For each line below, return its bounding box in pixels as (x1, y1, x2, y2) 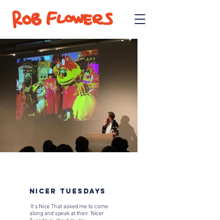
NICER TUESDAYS (29, 186, 106, 195)
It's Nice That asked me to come (29, 203, 108, 210)
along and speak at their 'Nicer (29, 210, 105, 218)
